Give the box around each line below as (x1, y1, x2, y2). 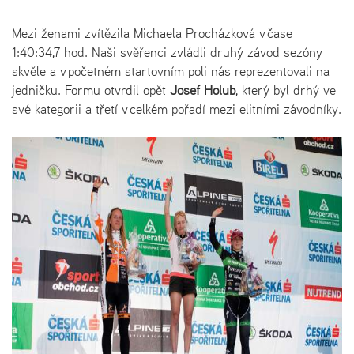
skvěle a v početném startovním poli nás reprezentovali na (12, 61, 330, 81)
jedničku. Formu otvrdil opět (12, 80, 166, 100)
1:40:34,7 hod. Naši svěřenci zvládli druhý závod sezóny (12, 42, 322, 62)
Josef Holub (166, 80, 235, 100)
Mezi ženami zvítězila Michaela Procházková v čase (12, 23, 292, 43)
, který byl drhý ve (235, 80, 336, 100)
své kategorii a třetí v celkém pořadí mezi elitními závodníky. (12, 99, 341, 119)
